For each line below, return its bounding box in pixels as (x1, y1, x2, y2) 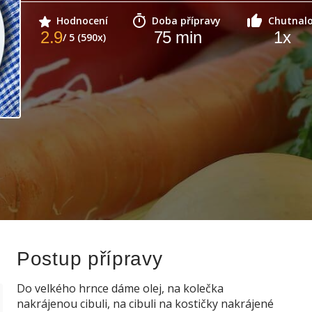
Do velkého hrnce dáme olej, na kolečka (17, 281, 224, 296)
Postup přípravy (17, 248, 163, 270)
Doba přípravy (152, 14, 221, 27)
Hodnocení (56, 14, 108, 27)
